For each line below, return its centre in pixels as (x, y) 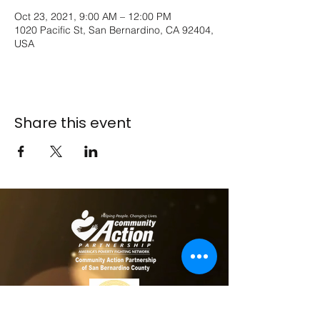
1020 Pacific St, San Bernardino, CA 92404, (114, 30)
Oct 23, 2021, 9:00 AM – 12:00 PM (93, 16)
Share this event (73, 123)
